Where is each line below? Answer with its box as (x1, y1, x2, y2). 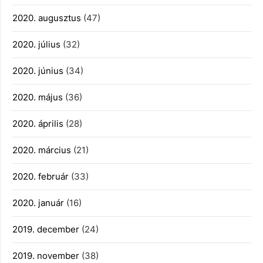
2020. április (12, 118, 63, 129)
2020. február (12, 171, 69, 182)
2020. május (12, 92, 63, 103)
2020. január (12, 197, 64, 208)
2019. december (12, 224, 79, 235)
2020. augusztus (12, 12, 81, 23)
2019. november (12, 250, 79, 261)
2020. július (12, 39, 60, 50)
